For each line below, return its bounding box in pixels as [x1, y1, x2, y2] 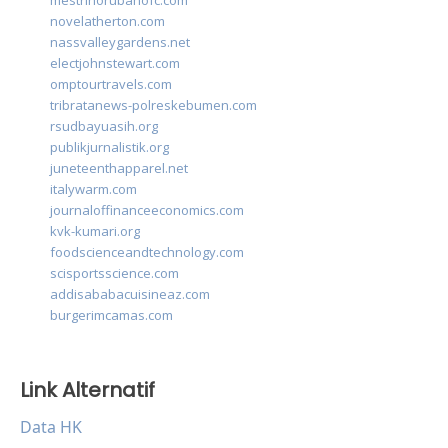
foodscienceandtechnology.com [50, 243, 244, 262]
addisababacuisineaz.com [50, 285, 210, 304]
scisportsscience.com [50, 264, 179, 283]
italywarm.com [50, 180, 137, 199]
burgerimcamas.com [50, 306, 173, 325]
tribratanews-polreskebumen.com [50, 96, 257, 115]
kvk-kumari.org [50, 222, 140, 241]
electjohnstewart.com [50, 54, 180, 73]
